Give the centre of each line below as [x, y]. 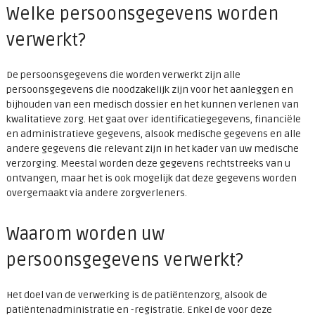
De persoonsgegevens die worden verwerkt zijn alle [123, 75]
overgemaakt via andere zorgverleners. [96, 193]
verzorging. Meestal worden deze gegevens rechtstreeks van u [148, 164]
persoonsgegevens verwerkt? [124, 261]
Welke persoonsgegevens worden [142, 14]
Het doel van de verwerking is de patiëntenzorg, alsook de [136, 295]
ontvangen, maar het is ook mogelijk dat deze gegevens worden [151, 179]
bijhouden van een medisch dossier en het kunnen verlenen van [152, 105]
